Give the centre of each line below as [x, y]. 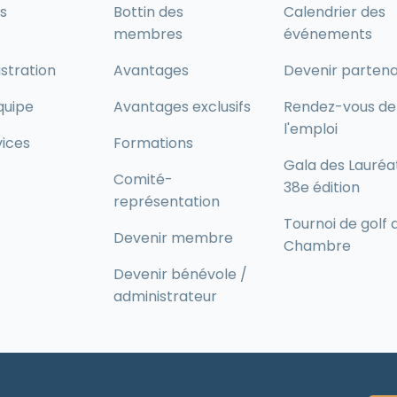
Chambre [317, 246]
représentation [167, 202]
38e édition [322, 187]
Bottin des [148, 12]
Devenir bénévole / [180, 274]
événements [328, 34]
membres [148, 34]
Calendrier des [335, 12]
